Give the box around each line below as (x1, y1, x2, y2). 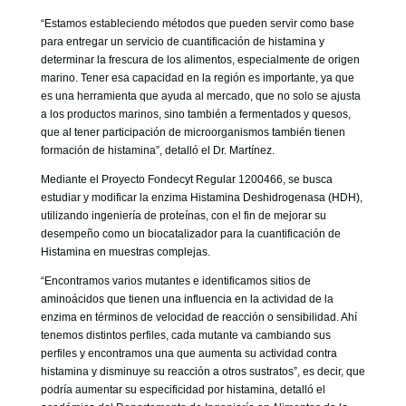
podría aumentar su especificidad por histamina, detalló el (40, 383, 325, 396)
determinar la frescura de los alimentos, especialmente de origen (40, 53, 360, 66)
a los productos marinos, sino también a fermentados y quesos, (40, 108, 351, 121)
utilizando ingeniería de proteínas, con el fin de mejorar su (40, 209, 326, 222)
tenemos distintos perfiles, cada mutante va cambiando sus (40, 329, 331, 342)
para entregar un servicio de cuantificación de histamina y (40, 35, 324, 48)
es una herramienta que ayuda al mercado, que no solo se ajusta (40, 90, 361, 102)
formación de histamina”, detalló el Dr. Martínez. (40, 144, 275, 157)
